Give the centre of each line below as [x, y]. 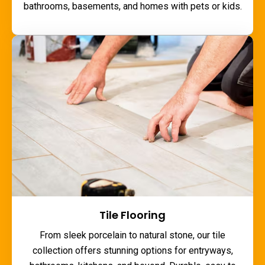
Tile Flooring [132, 215]
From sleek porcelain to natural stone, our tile [132, 235]
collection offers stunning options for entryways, [132, 250]
